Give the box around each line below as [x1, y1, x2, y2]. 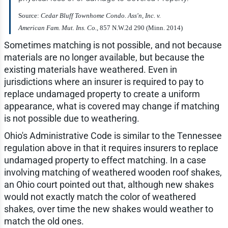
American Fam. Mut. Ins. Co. [18, 23, 97, 32]
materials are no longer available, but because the [4, 51, 205, 63]
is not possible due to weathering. [4, 112, 139, 124]
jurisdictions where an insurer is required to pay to [4, 76, 204, 87]
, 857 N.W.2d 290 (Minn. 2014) [96, 23, 183, 32]
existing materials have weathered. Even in [4, 64, 177, 75]
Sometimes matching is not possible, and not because [4, 39, 222, 50]
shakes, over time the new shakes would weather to [4, 203, 213, 214]
